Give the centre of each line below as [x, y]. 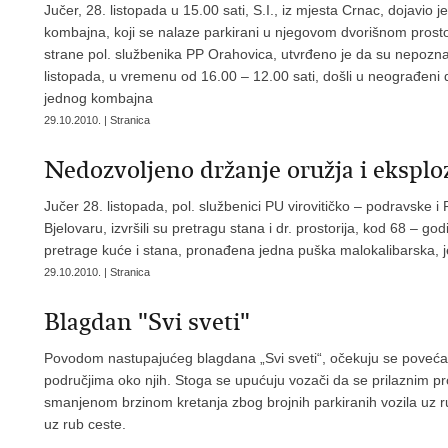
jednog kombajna [98, 98]
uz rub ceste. [85, 424]
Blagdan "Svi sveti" [147, 322]
